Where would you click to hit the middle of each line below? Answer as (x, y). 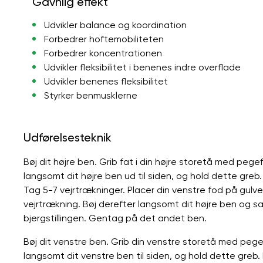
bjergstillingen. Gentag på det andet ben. (115, 218)
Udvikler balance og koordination (115, 25)
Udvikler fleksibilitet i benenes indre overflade (142, 67)
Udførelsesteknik (68, 137)
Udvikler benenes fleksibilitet (106, 81)
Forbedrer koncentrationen (103, 53)
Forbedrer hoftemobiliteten (104, 39)
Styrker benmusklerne (90, 95)
